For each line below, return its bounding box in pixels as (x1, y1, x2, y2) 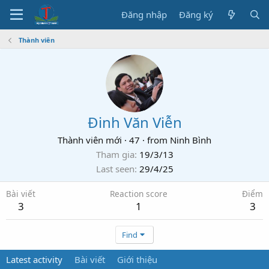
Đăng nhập (121, 8, 168, 20)
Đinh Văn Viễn (87, 112, 182, 132)
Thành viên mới (58, 134, 122, 146)
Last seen (95, 163, 134, 175)
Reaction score (110, 188, 168, 199)
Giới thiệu (117, 253, 157, 265)
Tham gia (95, 148, 134, 160)
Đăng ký (179, 8, 214, 20)
